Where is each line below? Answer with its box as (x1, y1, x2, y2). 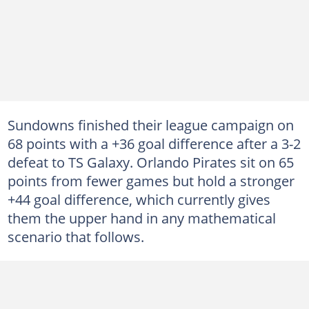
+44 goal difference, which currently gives (7, 189, 270, 209)
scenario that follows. (7, 226, 144, 246)
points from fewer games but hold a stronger (7, 170, 295, 190)
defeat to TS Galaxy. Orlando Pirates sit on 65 (7, 152, 294, 172)
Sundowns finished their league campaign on (7, 114, 294, 134)
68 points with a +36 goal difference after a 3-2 (7, 133, 301, 153)
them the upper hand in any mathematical (7, 208, 276, 228)
